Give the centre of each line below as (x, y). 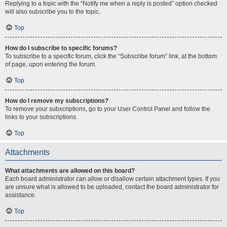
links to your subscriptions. (41, 117)
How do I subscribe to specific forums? (61, 48)
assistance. (21, 195)
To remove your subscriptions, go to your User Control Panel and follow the (108, 109)
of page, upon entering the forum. (51, 64)
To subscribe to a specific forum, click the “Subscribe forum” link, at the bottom (111, 56)
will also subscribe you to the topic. (53, 12)
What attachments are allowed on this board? (70, 171)
